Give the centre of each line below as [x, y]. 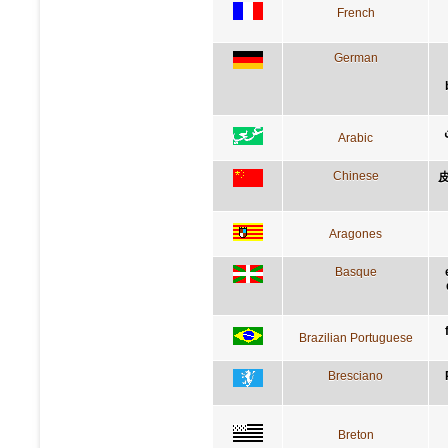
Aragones [355, 233]
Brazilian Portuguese [355, 337]
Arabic [355, 137]
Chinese [355, 175]
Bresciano [355, 375]
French [355, 12]
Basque [355, 271]
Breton [355, 434]
